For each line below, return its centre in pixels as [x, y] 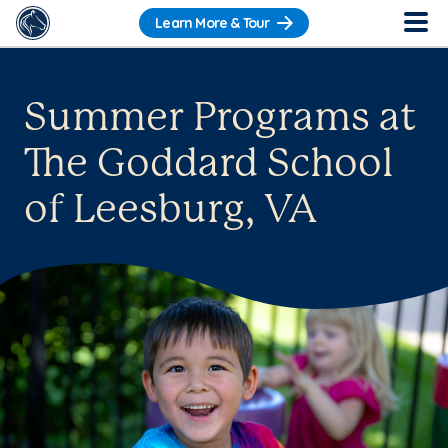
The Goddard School [208, 165]
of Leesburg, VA [170, 211]
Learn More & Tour [212, 23]
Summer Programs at [220, 119]
